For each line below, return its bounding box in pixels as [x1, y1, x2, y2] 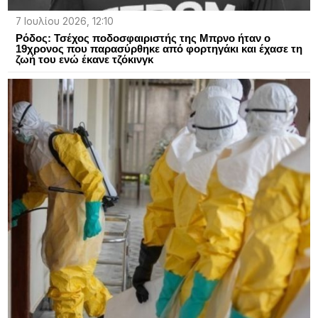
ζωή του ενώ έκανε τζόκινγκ [15, 53, 153, 66]
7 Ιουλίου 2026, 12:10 [15, 16, 114, 28]
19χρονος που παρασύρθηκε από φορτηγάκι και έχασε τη [15, 43, 302, 55]
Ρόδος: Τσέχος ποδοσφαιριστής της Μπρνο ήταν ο [15, 32, 270, 45]
